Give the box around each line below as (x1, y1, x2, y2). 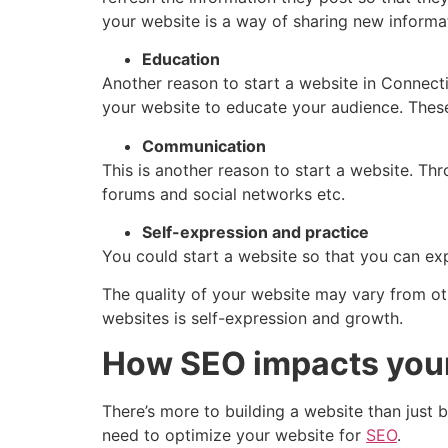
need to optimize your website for (102, 424, 366, 445)
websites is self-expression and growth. (102, 308, 403, 329)
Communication (142, 135, 266, 156)
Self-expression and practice (142, 221, 369, 242)
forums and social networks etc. (102, 183, 345, 204)
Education (142, 49, 220, 70)
